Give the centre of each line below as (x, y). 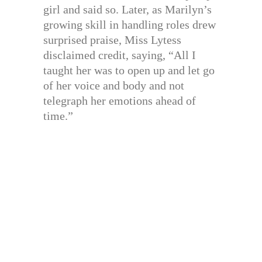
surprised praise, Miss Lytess (112, 39)
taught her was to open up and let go (129, 70)
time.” (58, 116)
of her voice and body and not (114, 85)
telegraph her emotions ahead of (120, 100)
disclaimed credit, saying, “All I (120, 55)
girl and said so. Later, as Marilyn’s (127, 9)
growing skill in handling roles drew (130, 24)
